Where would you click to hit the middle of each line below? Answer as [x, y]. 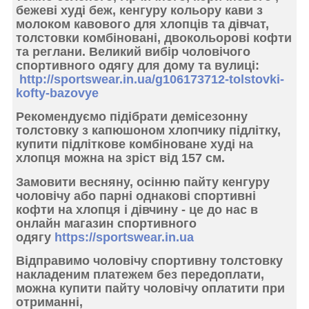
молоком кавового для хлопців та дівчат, [142, 24]
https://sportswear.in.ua [124, 237]
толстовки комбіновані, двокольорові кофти [154, 38]
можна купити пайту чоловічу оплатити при [150, 289]
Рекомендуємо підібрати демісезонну [132, 117]
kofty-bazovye [57, 93]
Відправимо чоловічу [83, 261]
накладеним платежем [86, 275]
